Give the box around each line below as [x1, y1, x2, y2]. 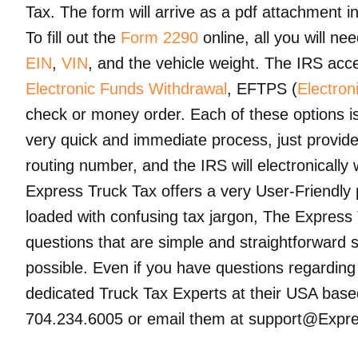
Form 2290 [121, 29, 198, 46]
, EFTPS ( [227, 80, 297, 97]
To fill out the [26, 29, 121, 46]
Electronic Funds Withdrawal [26, 80, 227, 97]
